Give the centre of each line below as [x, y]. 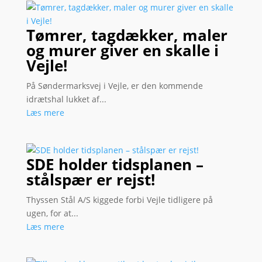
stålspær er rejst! [90, 180]
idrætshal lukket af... [66, 99]
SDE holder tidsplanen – [115, 164]
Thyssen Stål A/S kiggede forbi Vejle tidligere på [119, 200]
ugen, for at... [52, 213]
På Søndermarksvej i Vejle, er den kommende [114, 85]
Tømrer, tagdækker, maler [127, 35]
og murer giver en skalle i [122, 50]
